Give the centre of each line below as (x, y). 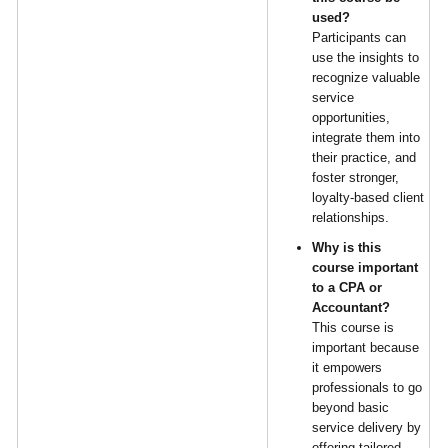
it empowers (347, 367)
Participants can (359, 37)
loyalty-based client (368, 197)
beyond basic (351, 407)
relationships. (351, 217)
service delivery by (367, 427)
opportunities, (351, 117)
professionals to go (367, 387)
